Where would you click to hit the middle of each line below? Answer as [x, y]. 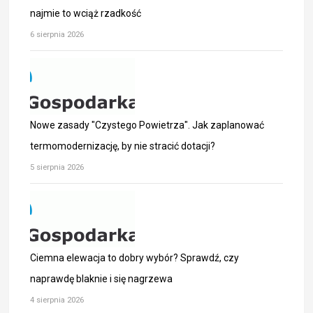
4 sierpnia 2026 [57, 300]
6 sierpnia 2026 [57, 35]
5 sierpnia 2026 [57, 167]
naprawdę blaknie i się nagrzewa [102, 279]
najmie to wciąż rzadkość [86, 14]
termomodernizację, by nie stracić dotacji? [123, 146]
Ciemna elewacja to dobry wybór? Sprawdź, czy [135, 258]
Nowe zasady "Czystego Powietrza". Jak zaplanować [147, 125]
